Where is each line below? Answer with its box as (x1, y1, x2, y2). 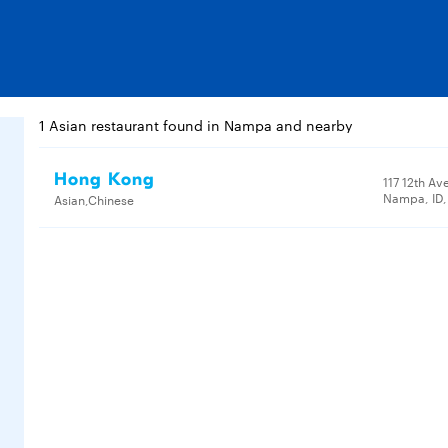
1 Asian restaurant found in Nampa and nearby (39, 115, 353, 135)
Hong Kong (54, 169, 155, 190)
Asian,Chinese (54, 190, 134, 208)
